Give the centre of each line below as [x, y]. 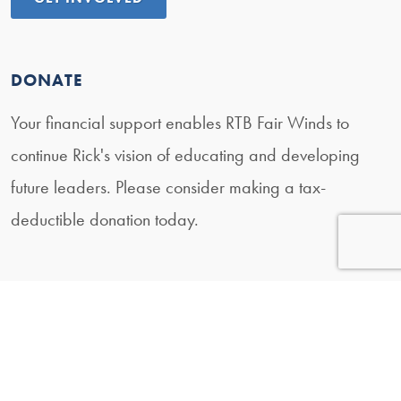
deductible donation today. [105, 220]
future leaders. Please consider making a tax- [168, 188]
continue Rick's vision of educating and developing [185, 155]
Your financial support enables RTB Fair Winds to [180, 123]
